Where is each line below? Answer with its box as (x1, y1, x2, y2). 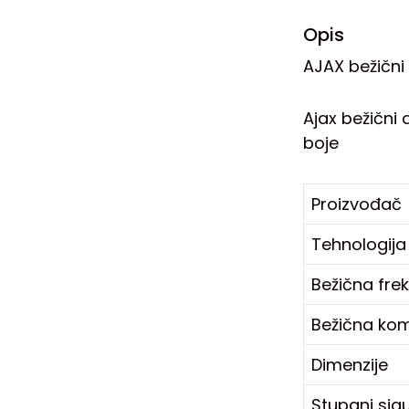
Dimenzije (311, 353, 388, 377)
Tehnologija (311, 233, 406, 257)
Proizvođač (311, 193, 402, 216)
